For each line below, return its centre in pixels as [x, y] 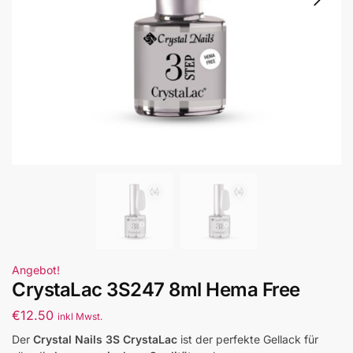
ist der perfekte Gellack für [248, 339]
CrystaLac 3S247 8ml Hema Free [156, 290]
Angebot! [36, 270]
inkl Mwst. [80, 316]
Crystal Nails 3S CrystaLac [105, 339]
